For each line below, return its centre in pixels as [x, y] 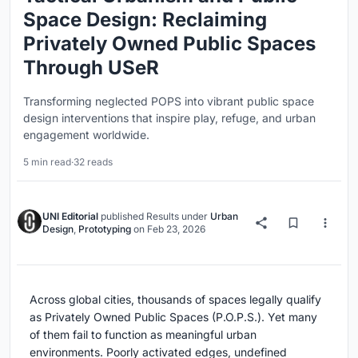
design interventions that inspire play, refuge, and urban [169, 118]
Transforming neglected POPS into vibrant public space [169, 101]
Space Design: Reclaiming [145, 20]
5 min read [47, 162]
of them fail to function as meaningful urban [143, 335]
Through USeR [91, 68]
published [122, 217]
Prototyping [105, 229]
